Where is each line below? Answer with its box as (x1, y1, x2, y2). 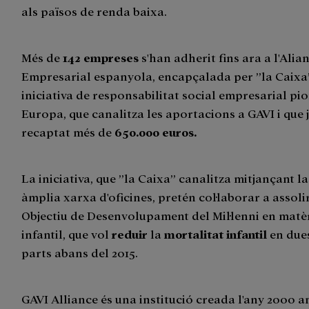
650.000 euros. (114, 124, 197, 139)
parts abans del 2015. (21, 245, 141, 259)
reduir (112, 226, 148, 241)
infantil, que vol (21, 226, 112, 241)
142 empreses (63, 50, 139, 64)
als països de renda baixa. (21, 3, 168, 18)
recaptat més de (21, 124, 115, 139)
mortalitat (164, 226, 224, 241)
